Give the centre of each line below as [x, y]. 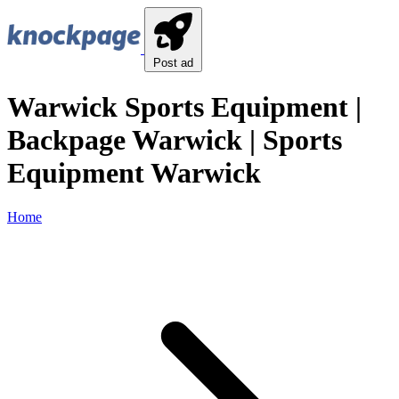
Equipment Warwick [134, 173]
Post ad [173, 63]
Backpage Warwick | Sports [175, 140]
